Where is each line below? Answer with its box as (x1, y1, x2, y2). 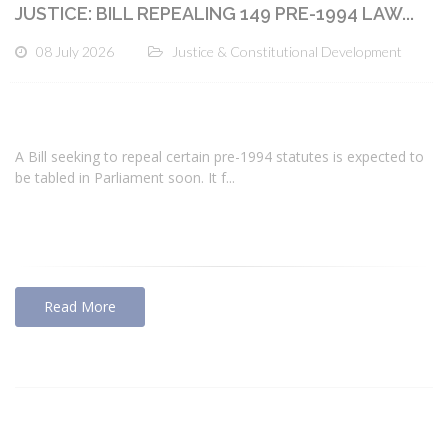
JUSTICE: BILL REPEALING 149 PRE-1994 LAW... (15, 2, 414, 24)
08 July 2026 (36, 42, 114, 60)
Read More (44, 297, 116, 317)
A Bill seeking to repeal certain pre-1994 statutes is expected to (15, 147, 424, 167)
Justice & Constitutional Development (172, 42, 402, 60)
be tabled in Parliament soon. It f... (15, 168, 235, 188)
